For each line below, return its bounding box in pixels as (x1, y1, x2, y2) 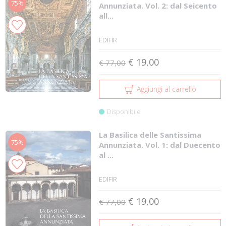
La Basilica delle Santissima (99, 130, 202, 140)
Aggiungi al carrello (136, 84, 196, 94)
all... (99, 11, 114, 21)
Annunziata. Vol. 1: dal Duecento (99, 140, 221, 150)
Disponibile (107, 107, 141, 116)
